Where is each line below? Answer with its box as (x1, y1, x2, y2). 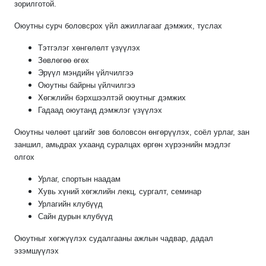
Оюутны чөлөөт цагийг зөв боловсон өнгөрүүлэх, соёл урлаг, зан (14, 128, 249, 137)
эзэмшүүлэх (14, 246, 59, 256)
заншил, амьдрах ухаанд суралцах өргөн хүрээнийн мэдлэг (14, 140, 231, 150)
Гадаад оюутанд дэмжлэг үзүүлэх (38, 106, 162, 115)
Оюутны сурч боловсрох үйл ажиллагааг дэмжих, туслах (14, 21, 222, 31)
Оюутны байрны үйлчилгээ (38, 81, 135, 90)
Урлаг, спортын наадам (38, 175, 121, 184)
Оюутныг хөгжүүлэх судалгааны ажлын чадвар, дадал (14, 234, 213, 243)
